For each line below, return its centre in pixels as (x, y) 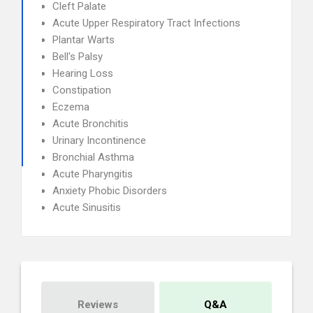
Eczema (71, 107)
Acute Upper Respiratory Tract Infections (146, 23)
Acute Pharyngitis (93, 174)
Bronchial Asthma (93, 157)
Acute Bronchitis (90, 124)
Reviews (97, 305)
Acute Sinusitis (87, 208)
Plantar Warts (83, 40)
